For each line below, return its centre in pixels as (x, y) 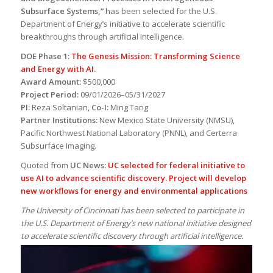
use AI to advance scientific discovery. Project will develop (133, 178)
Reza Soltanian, (60, 108)
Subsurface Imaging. (58, 146)
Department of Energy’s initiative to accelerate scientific (122, 24)
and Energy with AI (57, 69)
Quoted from (45, 165)
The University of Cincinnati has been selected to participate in (132, 211)
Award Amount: (51, 82)
